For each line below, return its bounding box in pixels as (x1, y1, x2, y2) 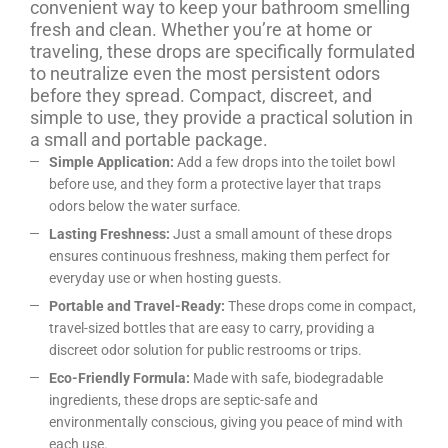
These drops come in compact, (225, 298, 416, 314)
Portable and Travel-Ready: (49, 298, 225, 314)
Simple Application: (49, 154, 174, 170)
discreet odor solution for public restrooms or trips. (49, 342, 362, 358)
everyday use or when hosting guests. (49, 270, 282, 286)
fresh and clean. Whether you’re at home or (30, 19, 372, 40)
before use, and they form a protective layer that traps (49, 176, 381, 192)
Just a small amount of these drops (170, 226, 392, 242)
